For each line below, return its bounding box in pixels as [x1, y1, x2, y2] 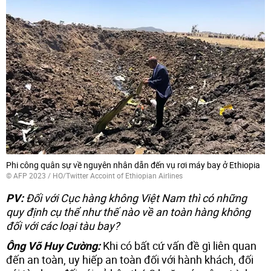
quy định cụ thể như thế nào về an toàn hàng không [6, 204, 250, 219]
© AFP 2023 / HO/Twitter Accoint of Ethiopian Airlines [6, 170, 183, 180]
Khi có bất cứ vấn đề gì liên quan [100, 238, 256, 253]
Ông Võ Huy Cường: [6, 238, 100, 253]
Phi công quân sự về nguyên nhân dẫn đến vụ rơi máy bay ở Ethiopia [6, 158, 260, 171]
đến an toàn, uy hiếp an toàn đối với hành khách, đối [6, 252, 253, 267]
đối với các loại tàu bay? [6, 218, 119, 233]
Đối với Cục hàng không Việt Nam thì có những [24, 190, 247, 205]
